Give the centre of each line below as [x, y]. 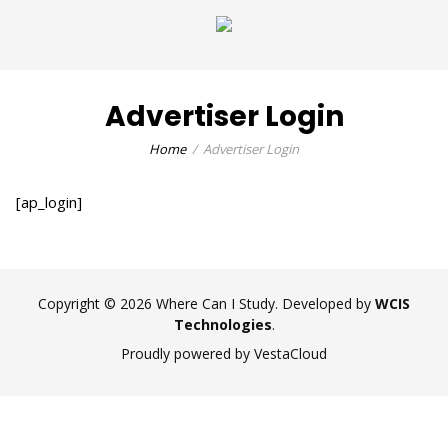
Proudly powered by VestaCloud [224, 353]
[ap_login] [49, 202]
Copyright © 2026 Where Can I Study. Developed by [206, 303]
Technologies [222, 324]
